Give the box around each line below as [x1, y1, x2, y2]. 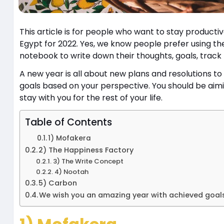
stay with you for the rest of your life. [19, 91, 164, 103]
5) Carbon [38, 177, 77, 188]
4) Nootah [54, 166, 88, 176]
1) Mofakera [48, 133, 93, 143]
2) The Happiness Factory [38, 144, 134, 155]
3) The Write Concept [52, 156, 123, 166]
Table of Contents [24, 115, 112, 129]
